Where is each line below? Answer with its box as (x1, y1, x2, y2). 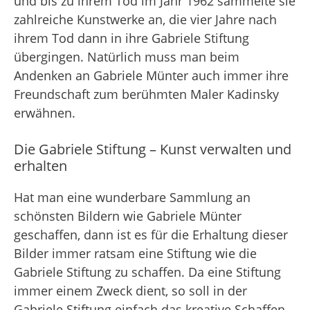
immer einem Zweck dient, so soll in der (14, 282, 247, 299)
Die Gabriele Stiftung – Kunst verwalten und (14, 139, 291, 158)
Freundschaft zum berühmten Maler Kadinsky (14, 85, 279, 102)
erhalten (14, 156, 67, 175)
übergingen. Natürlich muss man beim (14, 48, 239, 65)
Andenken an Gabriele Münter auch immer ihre (14, 66, 289, 84)
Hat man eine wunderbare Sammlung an (14, 188, 250, 206)
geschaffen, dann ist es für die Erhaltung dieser (14, 226, 288, 243)
